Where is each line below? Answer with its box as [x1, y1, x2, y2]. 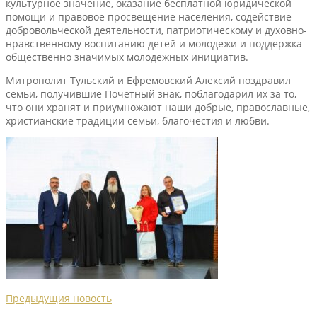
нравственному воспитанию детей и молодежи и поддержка [6, 36, 302, 50]
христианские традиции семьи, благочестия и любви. [6, 113, 270, 127]
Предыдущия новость [6, 291, 112, 305]
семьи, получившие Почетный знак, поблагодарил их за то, [6, 86, 296, 100]
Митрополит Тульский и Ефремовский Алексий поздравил [6, 73, 291, 87]
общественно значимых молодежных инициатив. [6, 50, 248, 64]
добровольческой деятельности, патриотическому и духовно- [6, 23, 307, 37]
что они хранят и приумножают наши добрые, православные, [6, 100, 310, 114]
